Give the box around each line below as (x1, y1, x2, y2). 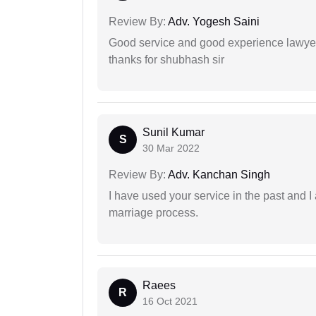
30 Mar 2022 (142, 142, 200, 154)
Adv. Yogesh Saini (166, 16, 260, 28)
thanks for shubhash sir (109, 54, 224, 66)
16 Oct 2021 (142, 296, 197, 308)
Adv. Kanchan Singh (166, 169, 270, 181)
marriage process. (109, 207, 198, 219)
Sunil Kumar (142, 126, 205, 139)
